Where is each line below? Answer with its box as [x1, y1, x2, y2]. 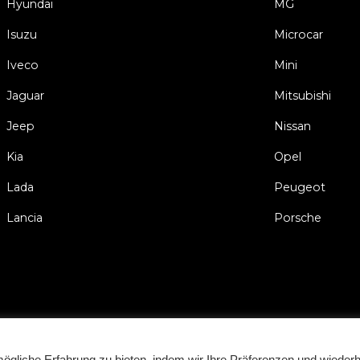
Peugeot [274, 180, 326, 195]
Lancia [6, 211, 43, 226]
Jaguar [6, 88, 44, 104]
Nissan [274, 119, 312, 134]
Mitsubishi [274, 88, 332, 104]
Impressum [151, 346, 204, 358]
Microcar [274, 27, 324, 43]
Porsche [274, 211, 322, 226]
